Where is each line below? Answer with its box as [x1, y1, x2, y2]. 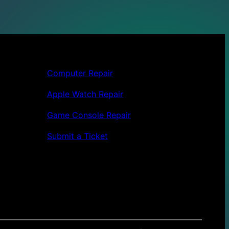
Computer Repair [47, 68, 113, 79]
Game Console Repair [47, 110, 131, 121]
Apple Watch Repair [47, 89, 123, 100]
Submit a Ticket [47, 131, 108, 142]
